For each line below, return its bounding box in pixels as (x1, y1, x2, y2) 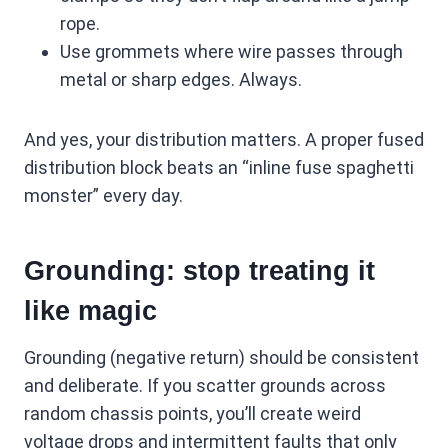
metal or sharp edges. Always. (60, 69, 302, 90)
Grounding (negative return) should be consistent (24, 347, 419, 368)
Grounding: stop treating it (24, 255, 375, 286)
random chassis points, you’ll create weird (24, 403, 361, 424)
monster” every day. (24, 185, 183, 206)
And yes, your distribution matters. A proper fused (24, 129, 424, 150)
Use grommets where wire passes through (60, 41, 403, 62)
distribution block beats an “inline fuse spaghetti (24, 157, 414, 178)
